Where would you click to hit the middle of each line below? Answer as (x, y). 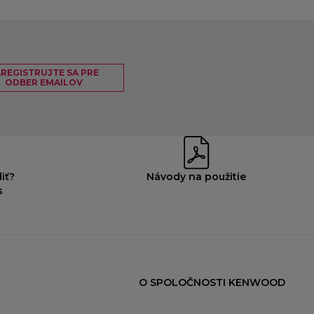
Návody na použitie (197, 177)
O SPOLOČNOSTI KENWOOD (212, 283)
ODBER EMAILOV (43, 83)
